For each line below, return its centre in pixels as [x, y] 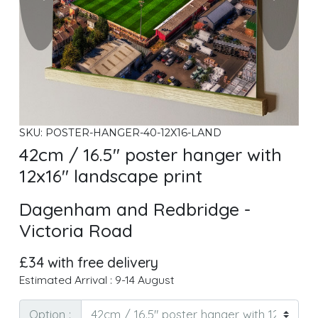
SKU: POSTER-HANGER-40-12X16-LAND [120, 133]
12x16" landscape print [110, 175]
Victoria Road [76, 231]
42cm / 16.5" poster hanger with [150, 154]
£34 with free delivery [88, 263]
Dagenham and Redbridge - [135, 209]
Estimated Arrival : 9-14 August [97, 280]
